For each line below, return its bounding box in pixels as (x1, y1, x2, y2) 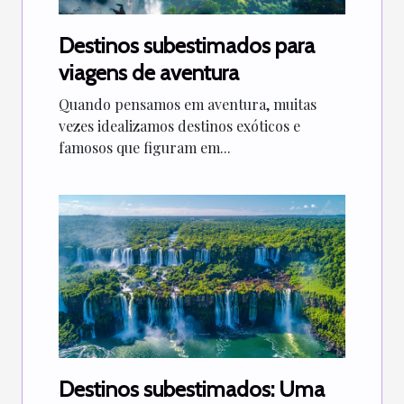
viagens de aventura (59, 59, 239, 86)
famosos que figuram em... (59, 137, 231, 157)
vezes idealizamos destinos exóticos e (59, 115, 300, 135)
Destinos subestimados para (59, 32, 315, 59)
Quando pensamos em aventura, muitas (59, 94, 317, 114)
